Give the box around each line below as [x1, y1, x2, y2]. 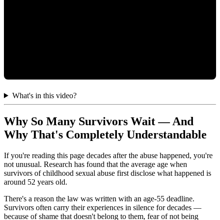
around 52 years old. [4, 177, 67, 186]
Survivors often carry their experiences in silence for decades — [4, 203, 201, 212]
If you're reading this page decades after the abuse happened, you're [4, 151, 213, 160]
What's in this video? [12, 91, 77, 100]
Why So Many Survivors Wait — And [4, 114, 193, 128]
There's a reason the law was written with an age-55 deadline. [4, 194, 194, 203]
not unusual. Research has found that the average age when [4, 160, 187, 168]
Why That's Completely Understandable [4, 128, 207, 141]
